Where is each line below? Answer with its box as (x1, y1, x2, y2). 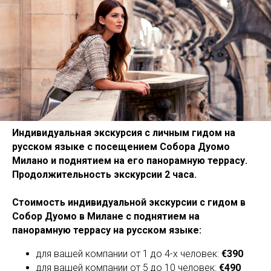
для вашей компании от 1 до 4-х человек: (36, 247, 221, 260)
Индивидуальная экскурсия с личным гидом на (12, 126, 235, 139)
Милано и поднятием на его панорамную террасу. (12, 154, 247, 166)
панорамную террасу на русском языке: (12, 224, 201, 236)
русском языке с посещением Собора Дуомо (12, 140, 230, 152)
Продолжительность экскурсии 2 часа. (12, 168, 197, 180)
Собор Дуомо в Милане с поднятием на (12, 210, 200, 222)
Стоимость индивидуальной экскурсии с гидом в (12, 196, 246, 208)
